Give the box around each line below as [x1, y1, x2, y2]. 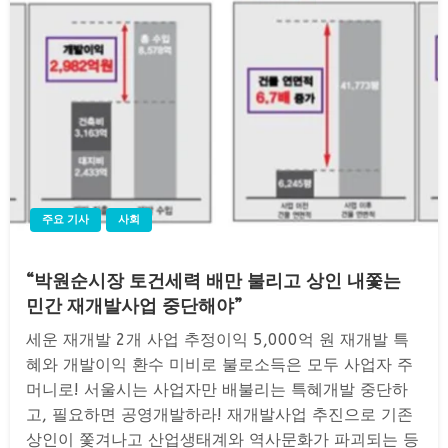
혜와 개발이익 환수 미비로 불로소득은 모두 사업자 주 [26, 354, 413, 374]
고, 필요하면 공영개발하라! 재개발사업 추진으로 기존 [26, 404, 413, 424]
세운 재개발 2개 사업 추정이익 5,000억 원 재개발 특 [26, 329, 409, 349]
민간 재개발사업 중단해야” [26, 294, 242, 317]
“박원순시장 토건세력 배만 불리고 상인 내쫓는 [26, 269, 401, 292]
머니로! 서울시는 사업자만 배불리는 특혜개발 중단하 [26, 379, 408, 399]
